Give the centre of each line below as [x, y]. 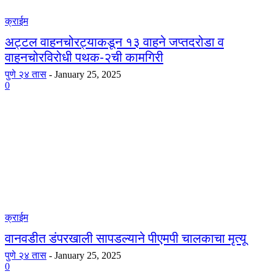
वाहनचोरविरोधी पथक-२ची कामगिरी [84, 57]
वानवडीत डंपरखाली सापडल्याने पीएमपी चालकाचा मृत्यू [126, 239]
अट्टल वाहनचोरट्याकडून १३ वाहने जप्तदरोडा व [114, 42]
